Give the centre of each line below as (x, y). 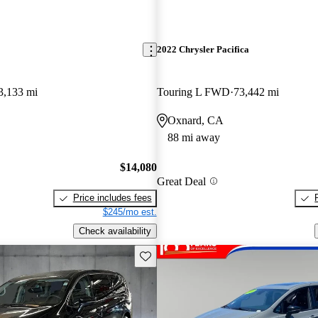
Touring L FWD (193, 92)
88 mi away (193, 137)
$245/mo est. (130, 212)
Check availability (115, 231)
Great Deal (181, 181)
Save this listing (172, 255)
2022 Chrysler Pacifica (203, 50)
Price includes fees (112, 198)
